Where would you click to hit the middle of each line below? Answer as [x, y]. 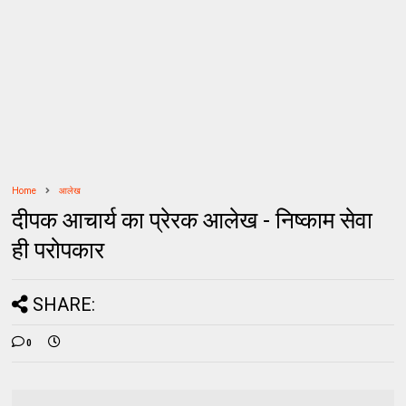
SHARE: [64, 304]
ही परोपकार [58, 250]
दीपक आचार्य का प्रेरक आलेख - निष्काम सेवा [193, 220]
